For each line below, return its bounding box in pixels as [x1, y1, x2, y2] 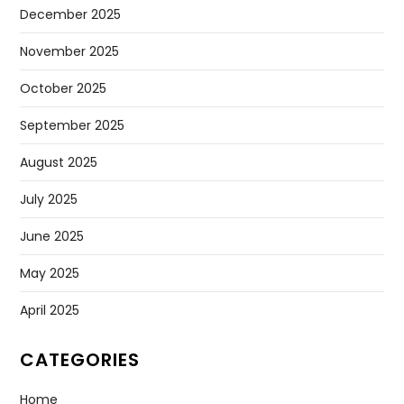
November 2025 [20, 42, 120, 61]
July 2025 [20, 190, 78, 209]
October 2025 [20, 79, 107, 98]
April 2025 [20, 301, 80, 320]
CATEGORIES [20, 347, 141, 373]
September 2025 [20, 116, 125, 135]
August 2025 [20, 153, 98, 172]
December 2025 [20, 5, 122, 24]
